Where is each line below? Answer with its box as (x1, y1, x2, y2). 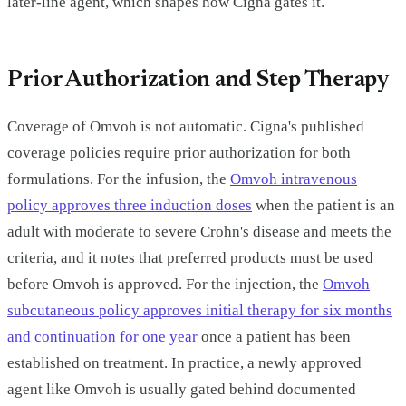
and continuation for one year (7, 327, 198, 345)
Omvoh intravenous (230, 169, 357, 188)
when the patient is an (252, 196, 395, 214)
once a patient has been (198, 327, 351, 345)
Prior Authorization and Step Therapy (7, 68, 390, 92)
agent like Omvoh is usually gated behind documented (7, 380, 356, 398)
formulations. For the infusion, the (7, 169, 230, 188)
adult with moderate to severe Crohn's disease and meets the (7, 222, 391, 240)
